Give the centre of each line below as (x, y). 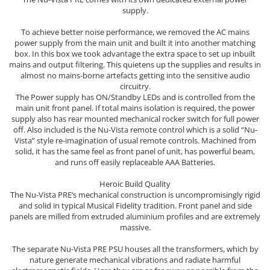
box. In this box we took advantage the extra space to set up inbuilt (135, 53)
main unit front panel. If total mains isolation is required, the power (135, 108)
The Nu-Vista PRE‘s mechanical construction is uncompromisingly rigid (135, 194)
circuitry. (135, 86)
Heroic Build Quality (135, 184)
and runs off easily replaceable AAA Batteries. (135, 162)
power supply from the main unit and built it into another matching (135, 42)
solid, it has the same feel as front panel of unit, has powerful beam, (135, 151)
